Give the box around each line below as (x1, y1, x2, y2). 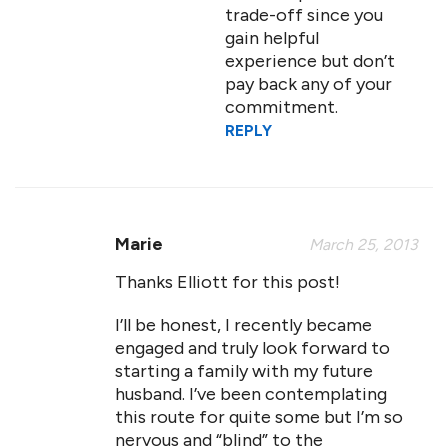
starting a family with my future (115, 360, 373, 382)
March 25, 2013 (309, 235, 418, 254)
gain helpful (225, 27, 319, 49)
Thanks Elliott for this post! (115, 271, 340, 293)
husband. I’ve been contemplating (115, 383, 387, 405)
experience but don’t (225, 50, 395, 72)
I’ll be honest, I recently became (115, 314, 372, 336)
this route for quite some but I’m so (115, 406, 403, 428)
